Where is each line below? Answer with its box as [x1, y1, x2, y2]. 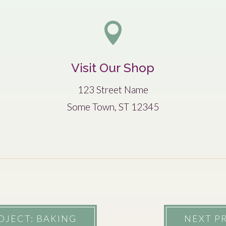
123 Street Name [77, 84, 148, 96]
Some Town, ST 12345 [67, 101, 159, 113]
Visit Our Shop [71, 61, 155, 76]
